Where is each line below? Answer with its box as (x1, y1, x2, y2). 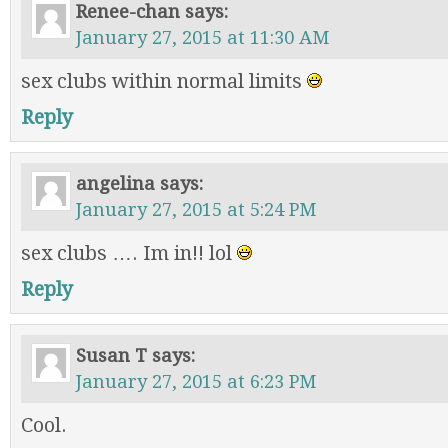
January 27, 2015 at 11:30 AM (76, 27, 329, 48)
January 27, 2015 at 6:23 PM (76, 371, 316, 392)
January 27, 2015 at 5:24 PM (76, 199, 316, 220)
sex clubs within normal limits (21, 70, 307, 93)
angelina (76, 173, 155, 194)
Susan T (76, 345, 147, 366)
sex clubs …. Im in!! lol (21, 242, 237, 265)
